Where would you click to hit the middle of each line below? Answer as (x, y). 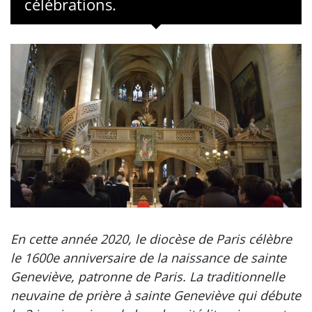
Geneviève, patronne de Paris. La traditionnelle (148, 276)
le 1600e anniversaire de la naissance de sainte (148, 257)
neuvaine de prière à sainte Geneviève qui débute (156, 295)
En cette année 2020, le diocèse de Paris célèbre (151, 239)
